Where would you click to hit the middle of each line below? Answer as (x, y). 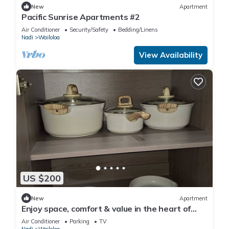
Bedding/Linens (138, 30)
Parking (79, 222)
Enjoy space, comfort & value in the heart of (106, 209)
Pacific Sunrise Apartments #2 (81, 17)
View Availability (171, 55)
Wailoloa (49, 38)
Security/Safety (89, 30)
